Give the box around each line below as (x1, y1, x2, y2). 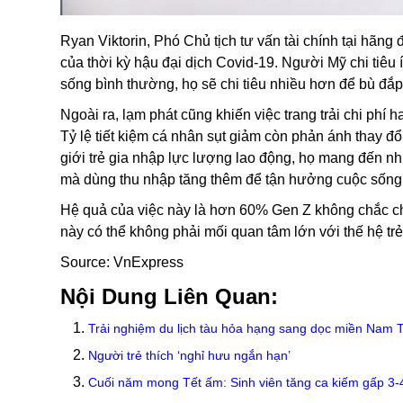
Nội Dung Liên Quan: (60, 284, 278, 309)
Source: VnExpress (60, 255, 184, 270)
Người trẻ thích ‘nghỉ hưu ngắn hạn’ (88, 348, 291, 363)
